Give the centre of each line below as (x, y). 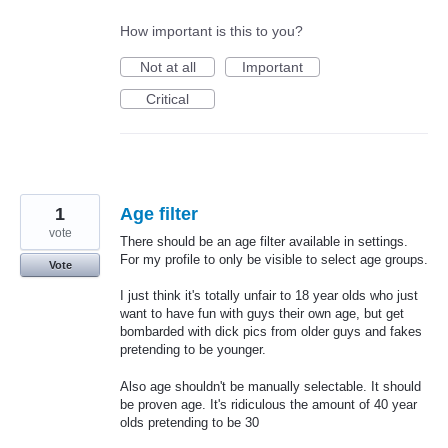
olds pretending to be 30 (189, 422)
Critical (167, 99)
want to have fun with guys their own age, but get (262, 314)
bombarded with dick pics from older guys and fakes (271, 332)
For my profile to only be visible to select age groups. (274, 260)
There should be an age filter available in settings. (264, 242)
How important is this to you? (211, 31)
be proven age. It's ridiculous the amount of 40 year (268, 404)
